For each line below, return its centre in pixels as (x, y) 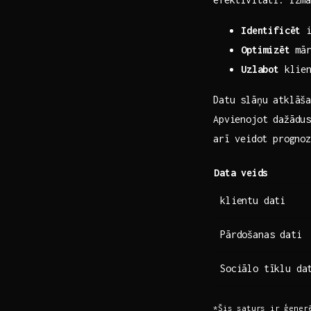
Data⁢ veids (241, 172)
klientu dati (253, 200)
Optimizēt (266, 49)
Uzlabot (260, 69)
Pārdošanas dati (261, 234)
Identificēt (271, 30)
